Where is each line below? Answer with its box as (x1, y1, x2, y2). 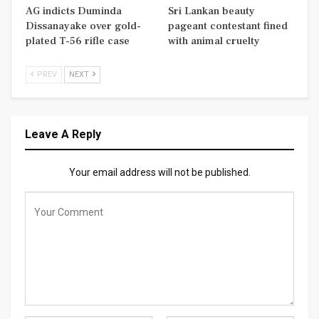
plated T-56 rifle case (26, 34, 130, 48)
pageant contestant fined (168, 19, 288, 33)
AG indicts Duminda (26, 4, 122, 19)
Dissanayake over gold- (26, 19, 141, 33)
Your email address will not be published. (68, 167, 251, 179)
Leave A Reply (25, 127, 101, 142)
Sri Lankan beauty (168, 4, 255, 19)
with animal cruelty (168, 34, 260, 48)
